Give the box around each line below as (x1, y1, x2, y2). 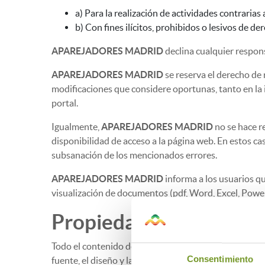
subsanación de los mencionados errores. (51, 150, 217, 160)
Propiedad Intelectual (51, 210, 252, 234)
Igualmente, (51, 121, 101, 132)
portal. (51, 98, 78, 108)
